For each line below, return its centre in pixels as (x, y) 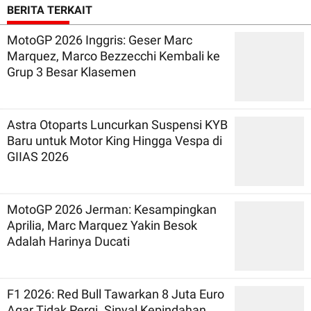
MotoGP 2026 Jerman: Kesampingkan (112, 209)
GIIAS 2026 (38, 156)
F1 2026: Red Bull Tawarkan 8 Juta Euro (116, 294)
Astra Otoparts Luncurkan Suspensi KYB (117, 124)
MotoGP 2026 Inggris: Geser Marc (100, 40)
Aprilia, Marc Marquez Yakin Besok (102, 225)
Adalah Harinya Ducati (68, 241)
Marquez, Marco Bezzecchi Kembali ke (114, 56)
